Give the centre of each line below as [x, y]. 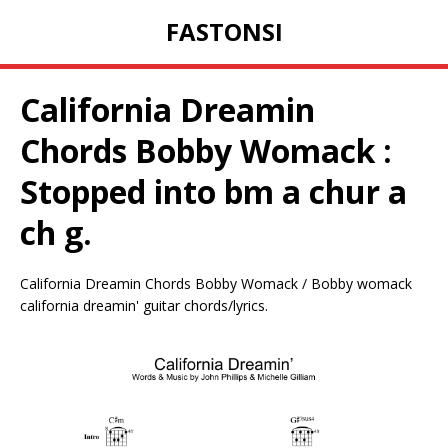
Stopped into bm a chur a [213, 192]
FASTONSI [224, 32]
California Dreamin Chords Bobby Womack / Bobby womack [216, 284]
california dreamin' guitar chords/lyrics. [144, 306]
